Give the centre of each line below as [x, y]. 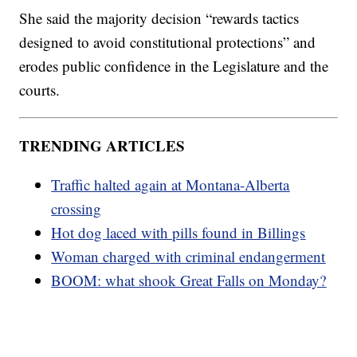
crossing [76, 209]
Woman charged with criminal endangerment [188, 257]
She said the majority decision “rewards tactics [159, 18]
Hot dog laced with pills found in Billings [178, 233]
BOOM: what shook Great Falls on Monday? [189, 280]
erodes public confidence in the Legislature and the [174, 66]
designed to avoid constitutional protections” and [168, 42]
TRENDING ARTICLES [102, 146]
